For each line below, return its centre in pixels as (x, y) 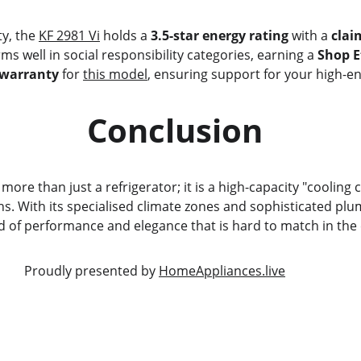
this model (115, 74)
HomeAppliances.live (222, 271)
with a (309, 35)
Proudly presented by (91, 271)
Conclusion (174, 130)
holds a (125, 35)
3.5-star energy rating (219, 35)
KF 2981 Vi (69, 35)
